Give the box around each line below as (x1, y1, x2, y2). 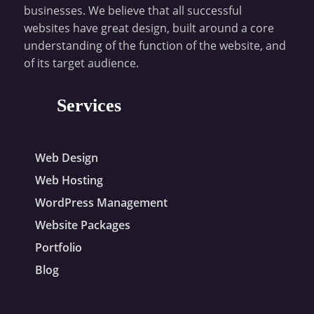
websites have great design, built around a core (23, 20, 274, 36)
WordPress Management (34, 195, 168, 211)
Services (56, 95, 121, 116)
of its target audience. (23, 55, 139, 71)
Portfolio (34, 240, 82, 256)
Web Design (34, 150, 98, 166)
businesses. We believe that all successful (23, 3, 242, 19)
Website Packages (34, 217, 130, 233)
